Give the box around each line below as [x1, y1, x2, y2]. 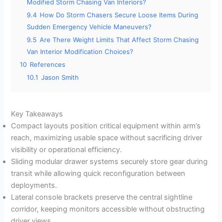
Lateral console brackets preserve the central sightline [11, 192, 193, 202]
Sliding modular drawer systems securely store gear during [11, 157, 208, 166]
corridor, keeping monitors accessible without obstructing [11, 204, 205, 214]
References [30, 60, 66, 68]
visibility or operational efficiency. [11, 145, 122, 154]
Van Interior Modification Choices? [27, 47, 134, 55]
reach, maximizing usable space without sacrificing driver [11, 133, 203, 142]
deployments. [11, 180, 57, 190]
